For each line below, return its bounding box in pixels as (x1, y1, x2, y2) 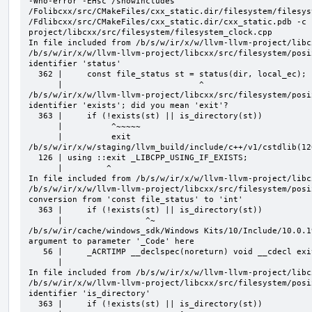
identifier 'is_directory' (29, 288, 150, 298)
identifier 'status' (29, 58, 121, 68)
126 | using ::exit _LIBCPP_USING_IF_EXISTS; (29, 153, 38, 162)
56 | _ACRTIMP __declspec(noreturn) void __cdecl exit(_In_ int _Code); (29, 247, 43, 256)
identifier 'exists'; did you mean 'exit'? (29, 100, 228, 110)
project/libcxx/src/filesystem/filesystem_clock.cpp (29, 27, 272, 37)
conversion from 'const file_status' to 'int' (29, 194, 243, 204)
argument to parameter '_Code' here (29, 236, 194, 246)
